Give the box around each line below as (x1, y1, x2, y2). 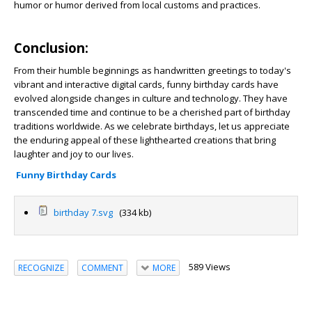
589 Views (188, 260, 231, 273)
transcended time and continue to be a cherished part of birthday (14, 106, 290, 118)
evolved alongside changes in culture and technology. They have (14, 92, 288, 104)
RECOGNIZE (18, 261, 64, 274)
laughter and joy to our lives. (14, 148, 134, 160)
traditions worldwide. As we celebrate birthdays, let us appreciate (14, 120, 290, 132)
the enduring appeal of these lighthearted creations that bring (14, 134, 276, 146)
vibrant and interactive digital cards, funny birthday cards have (14, 78, 279, 91)
